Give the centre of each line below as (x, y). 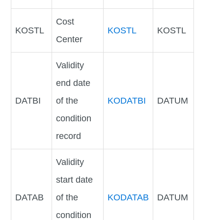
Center (69, 40)
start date (75, 180)
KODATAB (128, 198)
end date (73, 83)
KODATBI (127, 101)
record (69, 136)
